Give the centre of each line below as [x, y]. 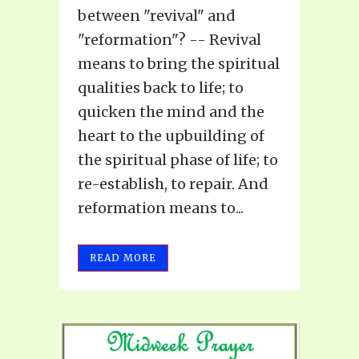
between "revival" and [157, 16]
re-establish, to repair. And [173, 184]
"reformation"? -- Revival [169, 40]
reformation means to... [161, 208]
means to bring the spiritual [179, 64]
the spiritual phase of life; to [178, 160]
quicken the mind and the [171, 112]
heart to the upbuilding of [171, 136]
